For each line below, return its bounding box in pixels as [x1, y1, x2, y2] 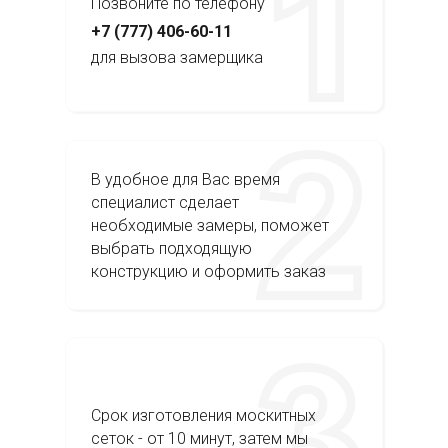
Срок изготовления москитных [91, 406, 316, 426]
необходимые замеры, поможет [91, 216, 329, 236]
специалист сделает [91, 193, 239, 213]
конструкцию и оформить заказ [91, 262, 326, 282]
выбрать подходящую [91, 239, 252, 259]
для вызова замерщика [91, 48, 263, 68]
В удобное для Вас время [91, 170, 280, 190]
